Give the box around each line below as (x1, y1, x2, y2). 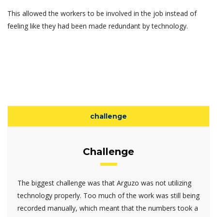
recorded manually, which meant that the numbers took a (17, 203, 198, 213)
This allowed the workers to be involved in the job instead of (7, 9, 197, 18)
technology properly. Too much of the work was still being (17, 191, 200, 201)
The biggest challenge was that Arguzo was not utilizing (17, 178, 191, 188)
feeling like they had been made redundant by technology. (7, 21, 188, 31)
